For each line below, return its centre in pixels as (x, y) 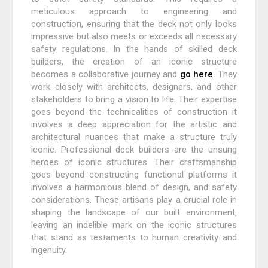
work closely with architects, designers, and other (134, 87)
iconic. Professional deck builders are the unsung (134, 150)
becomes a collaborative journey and (106, 74)
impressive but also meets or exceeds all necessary (134, 37)
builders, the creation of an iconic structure (134, 62)
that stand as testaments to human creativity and (134, 238)
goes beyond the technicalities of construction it (134, 112)
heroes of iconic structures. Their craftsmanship (134, 162)
